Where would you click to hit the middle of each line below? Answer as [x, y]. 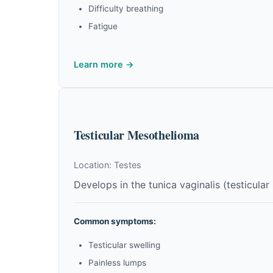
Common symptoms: [115, 221]
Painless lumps [117, 263]
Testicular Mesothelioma [137, 135]
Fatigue [103, 26]
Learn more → [104, 64]
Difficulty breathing [126, 9]
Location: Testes [108, 165]
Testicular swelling [124, 245]
